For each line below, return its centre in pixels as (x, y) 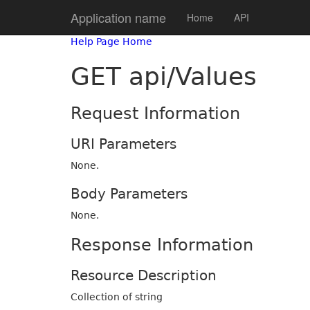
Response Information (162, 245)
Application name (118, 17)
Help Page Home (111, 42)
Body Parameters (129, 194)
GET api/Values (164, 76)
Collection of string (117, 297)
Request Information (155, 113)
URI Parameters (124, 144)
